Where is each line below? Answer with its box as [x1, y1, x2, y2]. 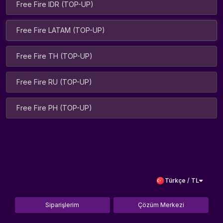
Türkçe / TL [165, 177, 199, 184]
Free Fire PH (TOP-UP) [16, 104, 92, 112]
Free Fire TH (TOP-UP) [16, 52, 93, 60]
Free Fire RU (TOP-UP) [16, 78, 92, 86]
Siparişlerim [45, 201, 79, 209]
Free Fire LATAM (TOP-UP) [16, 26, 105, 34]
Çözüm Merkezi [137, 201, 184, 209]
